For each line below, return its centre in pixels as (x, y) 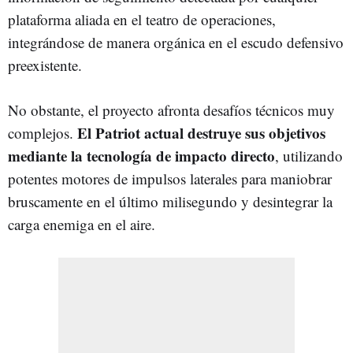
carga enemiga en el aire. (82, 225)
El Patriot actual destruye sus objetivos (201, 133)
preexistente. (45, 65)
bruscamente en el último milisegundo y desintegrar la (170, 202)
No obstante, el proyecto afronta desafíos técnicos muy (171, 110)
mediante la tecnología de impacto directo (141, 156)
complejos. (43, 133)
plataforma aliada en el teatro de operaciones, (142, 20)
